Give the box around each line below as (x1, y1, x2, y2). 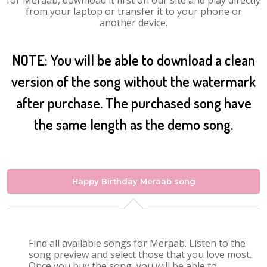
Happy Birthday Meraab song (72, 176, 195, 186)
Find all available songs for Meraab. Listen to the (29, 237, 246, 250)
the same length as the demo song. (34, 115, 233, 133)
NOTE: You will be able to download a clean (12, 51, 255, 69)
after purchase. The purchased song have (15, 94, 252, 112)
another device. (100, 16, 167, 29)
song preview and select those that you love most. (29, 248, 252, 261)
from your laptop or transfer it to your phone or (25, 5, 242, 18)
